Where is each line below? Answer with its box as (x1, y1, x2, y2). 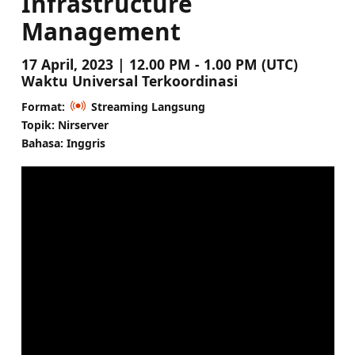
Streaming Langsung (90, 98, 205, 114)
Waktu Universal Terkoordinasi (21, 71, 238, 90)
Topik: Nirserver (21, 116, 109, 132)
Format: (21, 98, 65, 114)
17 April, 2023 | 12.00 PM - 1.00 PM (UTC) (21, 54, 298, 74)
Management (21, 14, 181, 48)
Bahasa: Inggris (21, 135, 105, 151)
